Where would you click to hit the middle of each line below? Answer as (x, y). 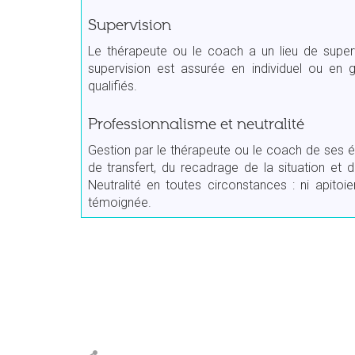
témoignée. (119, 202)
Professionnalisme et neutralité (196, 124)
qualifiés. (112, 86)
